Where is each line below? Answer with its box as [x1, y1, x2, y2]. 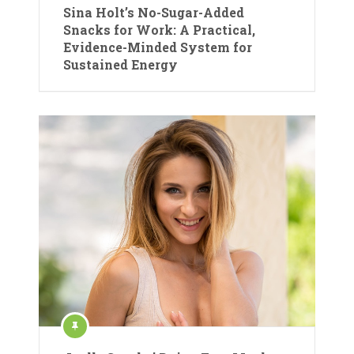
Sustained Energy [63, 55, 178, 73]
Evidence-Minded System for [63, 38, 252, 55]
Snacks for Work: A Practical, [63, 21, 255, 38]
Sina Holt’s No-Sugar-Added [63, 3, 244, 21]
